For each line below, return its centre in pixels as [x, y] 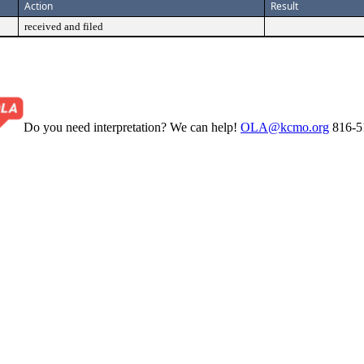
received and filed [64, 26]
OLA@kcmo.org [285, 127]
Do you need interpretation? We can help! [132, 127]
